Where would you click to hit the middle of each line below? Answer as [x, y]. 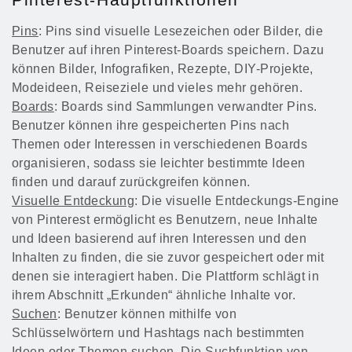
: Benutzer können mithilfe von [147, 314]
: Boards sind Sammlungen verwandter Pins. [185, 107]
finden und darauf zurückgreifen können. [131, 182]
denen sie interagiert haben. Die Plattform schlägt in [166, 277]
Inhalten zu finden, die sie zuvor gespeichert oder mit [168, 258]
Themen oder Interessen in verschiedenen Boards [160, 145]
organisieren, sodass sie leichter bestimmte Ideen [159, 163]
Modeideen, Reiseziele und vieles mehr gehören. [158, 88]
